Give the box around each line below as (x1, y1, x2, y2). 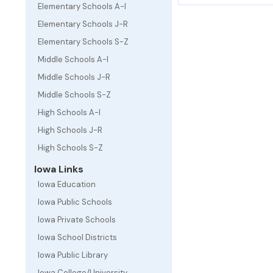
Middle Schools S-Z (38, 90, 111, 100)
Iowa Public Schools (38, 197, 112, 207)
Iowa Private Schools (38, 214, 116, 225)
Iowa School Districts (38, 232, 117, 243)
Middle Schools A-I (38, 54, 108, 65)
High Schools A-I (38, 107, 101, 118)
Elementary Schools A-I (38, 1, 126, 12)
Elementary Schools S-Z (38, 37, 129, 47)
